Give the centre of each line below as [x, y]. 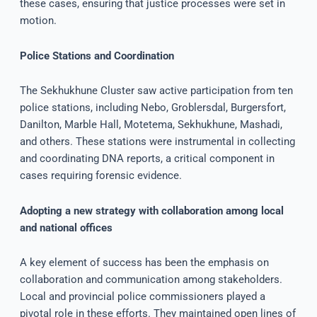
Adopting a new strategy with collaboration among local [151, 211]
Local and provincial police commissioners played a [142, 297]
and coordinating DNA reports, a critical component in [147, 159]
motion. [38, 21]
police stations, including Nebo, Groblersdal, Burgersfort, [152, 108]
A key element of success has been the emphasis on [144, 263]
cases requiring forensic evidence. [100, 176]
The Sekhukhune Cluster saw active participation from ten [156, 91]
